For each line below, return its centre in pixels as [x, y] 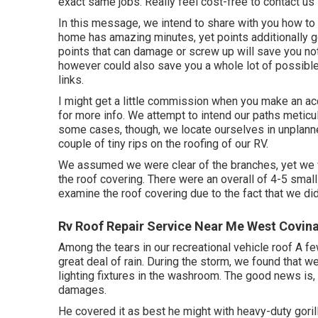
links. [71, 80]
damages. [82, 290]
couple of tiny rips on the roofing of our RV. [163, 144]
